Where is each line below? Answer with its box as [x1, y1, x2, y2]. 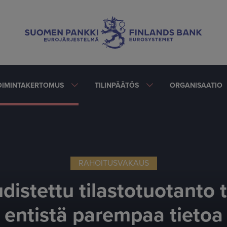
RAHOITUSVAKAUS [78, 158, 149, 168]
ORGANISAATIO [170, 81, 222, 90]
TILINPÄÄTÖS [95, 81, 139, 90]
